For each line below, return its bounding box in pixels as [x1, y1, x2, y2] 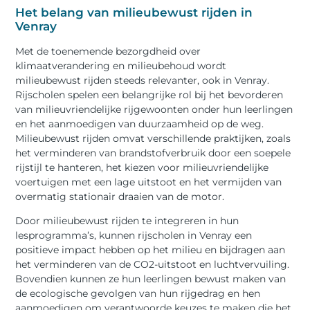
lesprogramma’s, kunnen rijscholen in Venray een [15, 229, 253, 242]
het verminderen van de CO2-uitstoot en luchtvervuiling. [15, 258, 290, 271]
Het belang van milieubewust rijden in [15, 5, 253, 19]
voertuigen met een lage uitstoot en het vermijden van [15, 175, 282, 188]
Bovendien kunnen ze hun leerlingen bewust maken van [15, 273, 286, 286]
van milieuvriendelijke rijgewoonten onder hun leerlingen [15, 102, 293, 116]
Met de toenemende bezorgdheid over [15, 44, 201, 57]
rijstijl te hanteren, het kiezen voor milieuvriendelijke [15, 161, 269, 174]
